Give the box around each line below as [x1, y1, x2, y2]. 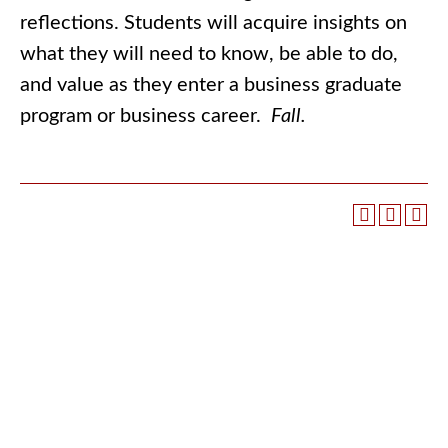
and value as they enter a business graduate [20, 75, 402, 95]
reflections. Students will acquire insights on [20, 13, 407, 33]
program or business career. [20, 106, 271, 126]
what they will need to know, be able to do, [20, 44, 398, 64]
